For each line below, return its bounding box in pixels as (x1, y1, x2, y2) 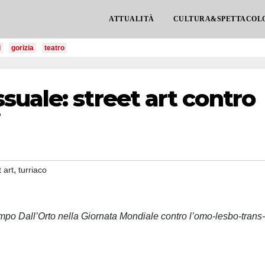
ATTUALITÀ (109, 15, 154, 23)
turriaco (18, 165, 47, 174)
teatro (44, 44, 64, 52)
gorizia (11, 44, 34, 52)
